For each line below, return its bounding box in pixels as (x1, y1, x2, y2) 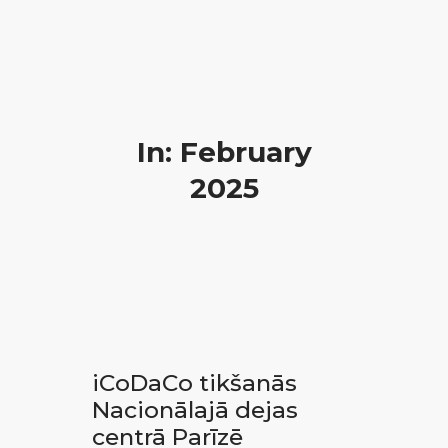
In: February (136, 135, 312, 169)
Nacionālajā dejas (91, 396, 298, 424)
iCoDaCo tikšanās (91, 369, 297, 397)
